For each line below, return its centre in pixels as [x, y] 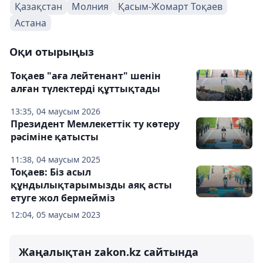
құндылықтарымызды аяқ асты [91, 185]
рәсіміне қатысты [55, 137]
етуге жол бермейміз [63, 198]
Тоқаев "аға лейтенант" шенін [86, 76]
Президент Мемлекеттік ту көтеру [95, 124]
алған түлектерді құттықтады [85, 89]
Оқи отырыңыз [52, 52]
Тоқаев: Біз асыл [51, 172]
